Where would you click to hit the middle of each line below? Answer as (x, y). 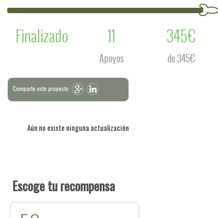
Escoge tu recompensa (64, 186)
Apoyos (112, 58)
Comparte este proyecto (41, 88)
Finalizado (42, 35)
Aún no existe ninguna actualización (78, 127)
